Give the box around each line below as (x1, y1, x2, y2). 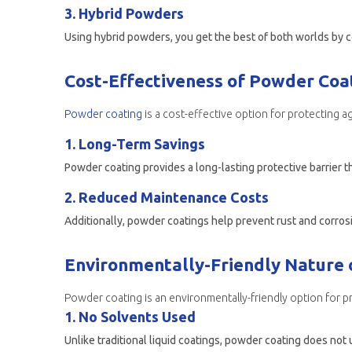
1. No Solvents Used (64, 309, 196, 324)
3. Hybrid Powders (64, 5, 184, 21)
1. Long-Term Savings (64, 136, 205, 152)
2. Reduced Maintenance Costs (64, 189, 269, 205)
